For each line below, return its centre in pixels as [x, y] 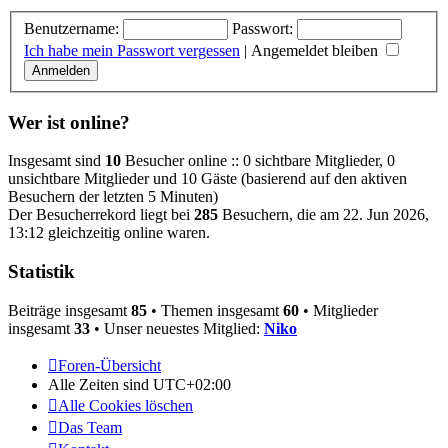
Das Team [90, 427]
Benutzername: [71, 28]
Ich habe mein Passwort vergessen [132, 50]
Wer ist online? [69, 122]
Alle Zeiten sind [100, 384]
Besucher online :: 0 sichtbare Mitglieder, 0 [258, 161]
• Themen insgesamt [215, 310]
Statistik [41, 272]
